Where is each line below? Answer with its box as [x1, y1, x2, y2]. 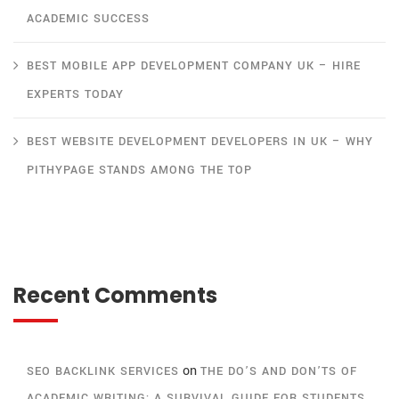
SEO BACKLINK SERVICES [27, 363, 179, 380]
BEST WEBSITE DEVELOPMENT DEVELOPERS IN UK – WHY [27, 134, 373, 151]
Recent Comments [13, 281, 217, 311]
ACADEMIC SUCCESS [27, 11, 150, 28]
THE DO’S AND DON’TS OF [200, 363, 357, 380]
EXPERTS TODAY [27, 86, 124, 103]
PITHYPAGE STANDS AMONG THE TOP [27, 162, 252, 179]
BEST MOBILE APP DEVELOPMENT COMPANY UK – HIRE [27, 58, 361, 75]
